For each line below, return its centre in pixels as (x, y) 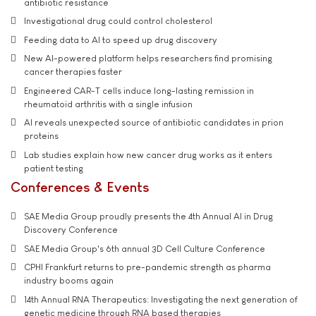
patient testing (54, 168)
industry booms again (69, 281)
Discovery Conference (71, 230)
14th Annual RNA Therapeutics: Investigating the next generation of (160, 299)
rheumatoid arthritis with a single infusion (108, 104)
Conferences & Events (80, 187)
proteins (41, 136)
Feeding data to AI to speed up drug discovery (121, 39)
